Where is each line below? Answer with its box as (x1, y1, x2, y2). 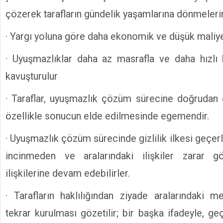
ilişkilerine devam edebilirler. (5, 168, 130, 179)
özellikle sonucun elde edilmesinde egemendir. (5, 111, 209, 122)
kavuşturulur (5, 71, 58, 82)
